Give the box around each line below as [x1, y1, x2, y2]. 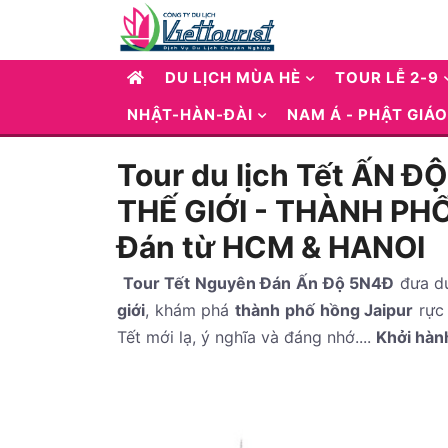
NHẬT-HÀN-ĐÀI [127, 105, 253, 124]
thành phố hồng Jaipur [235, 300, 414, 320]
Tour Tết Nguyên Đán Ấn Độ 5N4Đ [122, 273, 395, 293]
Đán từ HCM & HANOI [117, 229, 425, 265]
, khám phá [145, 300, 236, 320]
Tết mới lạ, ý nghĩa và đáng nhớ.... [117, 327, 376, 347]
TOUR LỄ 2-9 [335, 68, 439, 87]
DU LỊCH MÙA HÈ [165, 68, 301, 87]
